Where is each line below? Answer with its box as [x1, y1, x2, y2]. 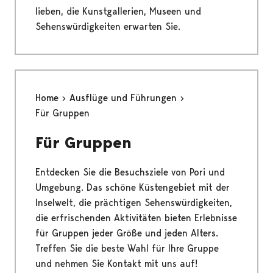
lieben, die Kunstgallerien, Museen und [35, 5, 201, 18]
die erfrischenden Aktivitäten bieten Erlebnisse [35, 212, 237, 224]
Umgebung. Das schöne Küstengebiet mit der [35, 182, 230, 194]
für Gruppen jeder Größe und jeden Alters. [35, 227, 218, 239]
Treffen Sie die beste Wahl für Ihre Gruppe [35, 243, 219, 255]
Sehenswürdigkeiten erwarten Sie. [35, 21, 180, 33]
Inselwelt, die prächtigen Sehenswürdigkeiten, [35, 197, 232, 209]
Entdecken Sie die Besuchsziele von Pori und [35, 166, 225, 179]
